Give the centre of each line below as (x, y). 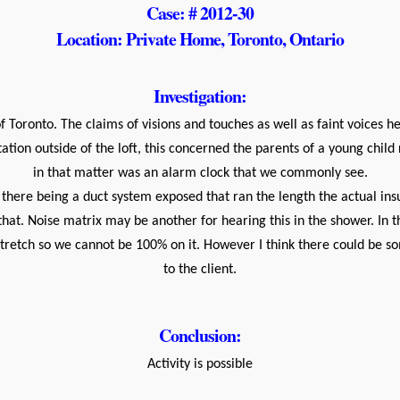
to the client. (200, 270)
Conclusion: (200, 335)
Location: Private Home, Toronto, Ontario (200, 39)
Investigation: (200, 96)
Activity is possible (200, 364)
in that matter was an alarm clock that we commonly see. (200, 173)
